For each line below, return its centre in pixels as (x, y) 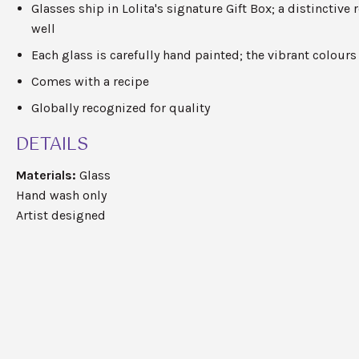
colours (335, 55)
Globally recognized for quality (121, 108)
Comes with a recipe (91, 82)
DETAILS (52, 145)
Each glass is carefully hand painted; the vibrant (172, 55)
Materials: (46, 175)
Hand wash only (61, 196)
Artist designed (61, 216)
